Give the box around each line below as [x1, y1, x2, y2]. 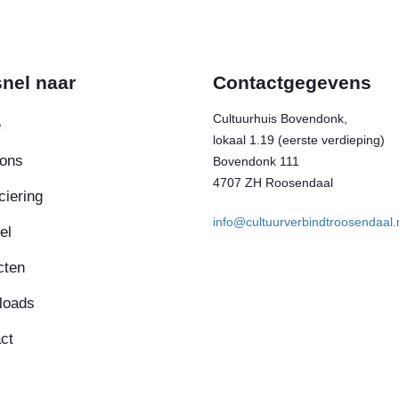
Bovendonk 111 [213, 154, 299, 168]
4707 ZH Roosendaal [213, 175, 333, 190]
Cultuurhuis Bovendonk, [213, 111, 347, 126]
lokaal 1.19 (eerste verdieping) [213, 133, 385, 147]
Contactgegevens [213, 72, 371, 93]
